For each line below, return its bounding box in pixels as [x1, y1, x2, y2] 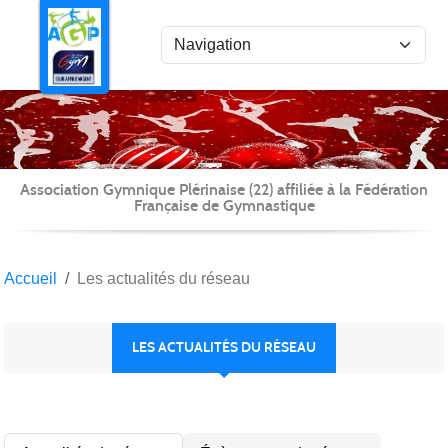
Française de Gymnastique [133, 195, 315, 215]
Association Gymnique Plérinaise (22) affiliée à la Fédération [20, 179, 428, 199]
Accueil [4, 269, 57, 287]
